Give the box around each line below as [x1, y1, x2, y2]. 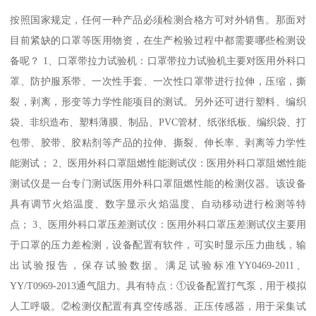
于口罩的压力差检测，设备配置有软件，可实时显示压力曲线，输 [10, 239, 306, 251]
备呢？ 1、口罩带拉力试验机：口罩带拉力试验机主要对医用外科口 [10, 55, 306, 67]
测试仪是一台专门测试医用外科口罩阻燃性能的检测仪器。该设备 [10, 178, 306, 190]
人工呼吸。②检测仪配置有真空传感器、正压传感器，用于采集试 [10, 300, 306, 312]
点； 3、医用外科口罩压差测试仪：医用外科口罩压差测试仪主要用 [10, 219, 306, 231]
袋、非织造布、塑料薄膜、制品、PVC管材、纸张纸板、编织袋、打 [10, 116, 306, 128]
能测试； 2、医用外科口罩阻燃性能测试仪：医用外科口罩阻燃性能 [10, 157, 306, 169]
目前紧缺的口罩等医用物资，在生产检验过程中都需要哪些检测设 [10, 35, 306, 47]
